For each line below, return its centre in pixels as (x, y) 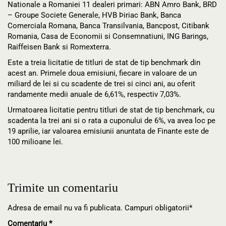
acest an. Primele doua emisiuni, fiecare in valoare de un (102, 73)
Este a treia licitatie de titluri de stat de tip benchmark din (104, 63)
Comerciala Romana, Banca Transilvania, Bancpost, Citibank (108, 26)
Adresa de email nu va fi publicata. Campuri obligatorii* (100, 208)
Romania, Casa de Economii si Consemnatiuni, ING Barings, (108, 37)
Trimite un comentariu (63, 188)
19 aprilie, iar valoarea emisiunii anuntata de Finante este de (108, 131)
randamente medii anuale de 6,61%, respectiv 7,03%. (94, 95)
